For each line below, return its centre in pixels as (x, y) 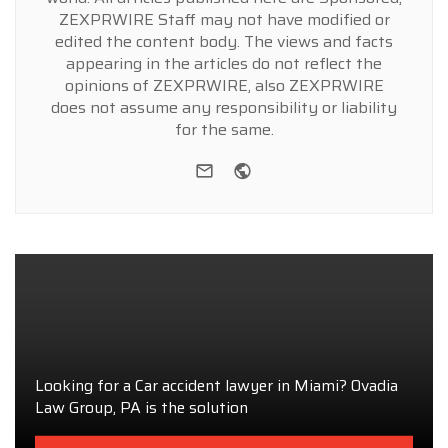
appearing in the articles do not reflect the (224, 63)
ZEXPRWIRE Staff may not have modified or (224, 19)
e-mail (242, 168)
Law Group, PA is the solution (141, 407)
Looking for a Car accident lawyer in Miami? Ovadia (216, 385)
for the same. (224, 129)
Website (289, 168)
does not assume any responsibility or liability (224, 107)
